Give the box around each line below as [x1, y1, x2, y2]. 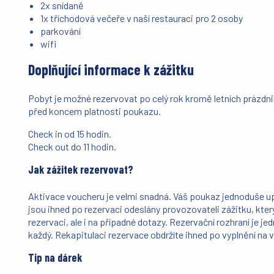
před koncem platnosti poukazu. [28, 105, 163, 117]
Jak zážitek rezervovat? [28, 163, 134, 177]
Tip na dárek [28, 250, 83, 264]
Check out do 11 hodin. [28, 141, 117, 153]
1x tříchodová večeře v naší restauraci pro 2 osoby [40, 12, 243, 24]
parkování [40, 25, 81, 37]
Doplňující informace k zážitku [28, 61, 194, 79]
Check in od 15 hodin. [28, 128, 112, 140]
